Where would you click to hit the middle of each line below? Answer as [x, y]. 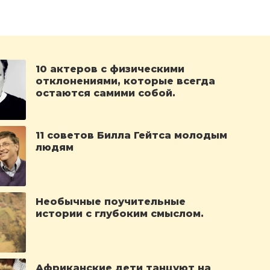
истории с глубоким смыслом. [120, 214]
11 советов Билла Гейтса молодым [132, 135]
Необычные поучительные [111, 202]
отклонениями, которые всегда [126, 81]
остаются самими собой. [106, 93]
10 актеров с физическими [110, 69]
